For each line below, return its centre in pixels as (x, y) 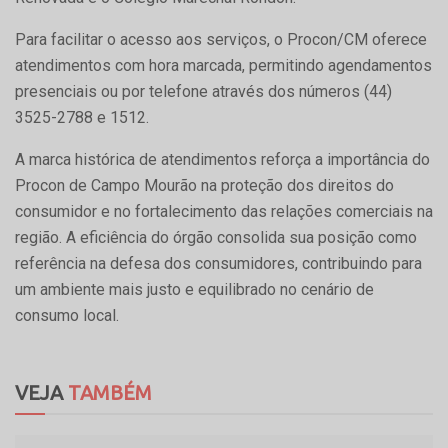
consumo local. (67, 315)
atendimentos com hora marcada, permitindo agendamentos (223, 65)
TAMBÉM (107, 392)
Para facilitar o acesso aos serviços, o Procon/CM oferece (221, 39)
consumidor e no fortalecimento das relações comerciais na (224, 211)
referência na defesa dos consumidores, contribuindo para (218, 263)
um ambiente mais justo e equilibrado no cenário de (194, 289)
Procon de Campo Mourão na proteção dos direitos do (204, 185)
